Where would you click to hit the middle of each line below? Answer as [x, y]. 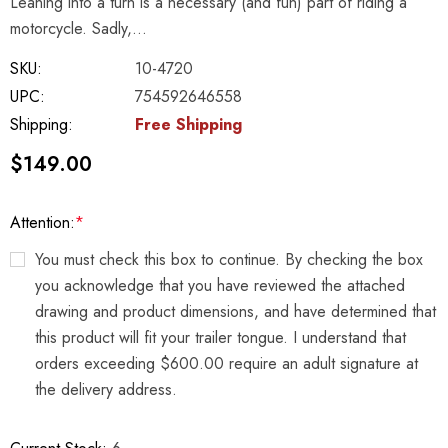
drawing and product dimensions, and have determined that [235, 311]
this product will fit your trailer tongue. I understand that [220, 337]
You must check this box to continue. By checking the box [229, 259]
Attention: [42, 222]
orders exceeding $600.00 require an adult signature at [226, 363]
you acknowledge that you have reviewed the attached [220, 285]
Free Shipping [188, 124]
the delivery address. [106, 389]
